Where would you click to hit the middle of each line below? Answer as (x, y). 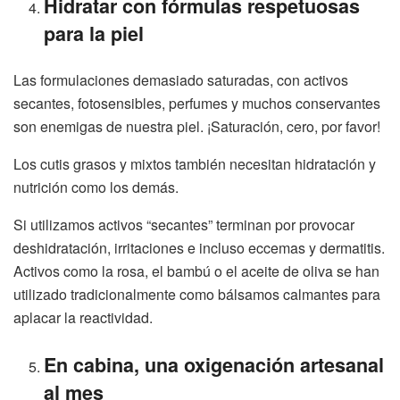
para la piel (94, 33)
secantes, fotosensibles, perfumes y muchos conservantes (197, 103)
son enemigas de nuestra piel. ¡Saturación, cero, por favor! (197, 126)
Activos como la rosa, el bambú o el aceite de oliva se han (196, 271)
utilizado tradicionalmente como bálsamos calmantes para (197, 294)
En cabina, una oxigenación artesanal (214, 364)
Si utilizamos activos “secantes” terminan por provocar (184, 224)
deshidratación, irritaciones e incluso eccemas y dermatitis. (199, 247)
